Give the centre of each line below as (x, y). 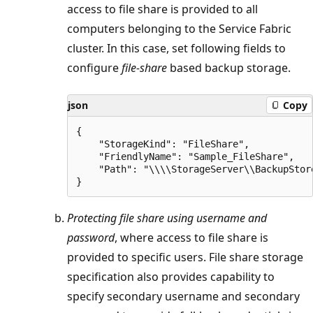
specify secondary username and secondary (183, 296)
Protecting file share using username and (167, 218)
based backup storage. (229, 67)
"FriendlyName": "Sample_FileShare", (185, 156)
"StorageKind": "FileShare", (163, 144)
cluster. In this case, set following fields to (176, 48)
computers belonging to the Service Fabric (179, 28)
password (91, 237)
